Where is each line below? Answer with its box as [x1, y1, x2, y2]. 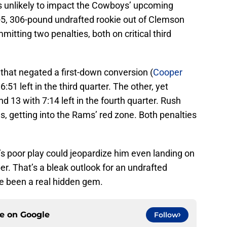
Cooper [153, 66, 182, 78]
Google [20, 209, 50, 219]
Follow [154, 210, 178, 219]
